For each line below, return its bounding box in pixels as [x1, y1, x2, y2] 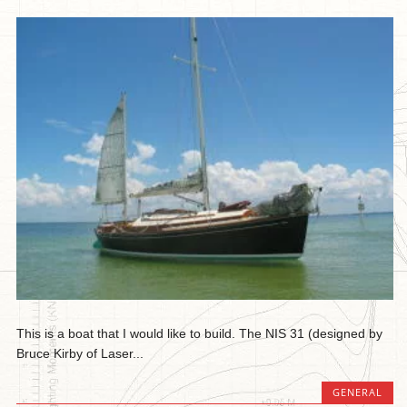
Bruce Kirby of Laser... [16, 346, 144, 362]
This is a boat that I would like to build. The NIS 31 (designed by [16, 326, 383, 342]
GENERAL [332, 385, 382, 400]
